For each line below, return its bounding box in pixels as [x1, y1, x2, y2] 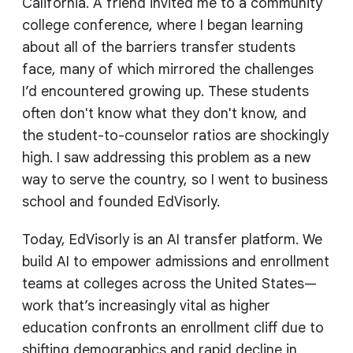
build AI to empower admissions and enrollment [22, 253, 329, 271]
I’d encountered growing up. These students [22, 83, 309, 101]
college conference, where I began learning [22, 17, 303, 35]
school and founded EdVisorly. [22, 193, 220, 211]
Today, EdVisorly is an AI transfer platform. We [22, 231, 322, 249]
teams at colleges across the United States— [22, 275, 317, 293]
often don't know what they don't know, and [22, 105, 307, 123]
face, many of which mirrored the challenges [22, 61, 314, 79]
